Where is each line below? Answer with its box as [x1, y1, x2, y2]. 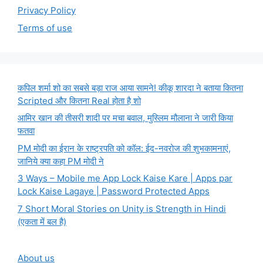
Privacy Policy [18, 5, 76, 16]
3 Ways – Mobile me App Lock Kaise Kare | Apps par [18, 173, 232, 184]
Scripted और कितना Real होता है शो [18, 95, 141, 106]
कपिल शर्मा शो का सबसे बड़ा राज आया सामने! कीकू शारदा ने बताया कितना [18, 82, 243, 93]
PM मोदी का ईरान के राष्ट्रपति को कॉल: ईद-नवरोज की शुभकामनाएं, [18, 142, 231, 154]
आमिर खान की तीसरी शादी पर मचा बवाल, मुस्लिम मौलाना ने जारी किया [18, 112, 233, 123]
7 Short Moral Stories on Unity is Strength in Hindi [18, 203, 226, 214]
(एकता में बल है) [18, 215, 66, 227]
